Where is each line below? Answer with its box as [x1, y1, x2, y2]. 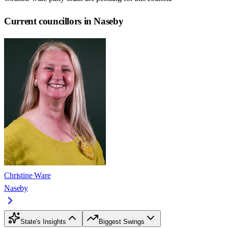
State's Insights [20, 218, 66, 226]
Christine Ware [4, 171, 51, 180]
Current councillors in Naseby [4, 16, 124, 27]
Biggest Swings [99, 218, 145, 226]
